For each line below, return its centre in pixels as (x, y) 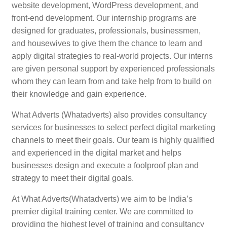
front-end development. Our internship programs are (104, 18)
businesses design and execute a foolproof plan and (105, 166)
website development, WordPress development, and (105, 6)
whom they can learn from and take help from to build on (111, 82)
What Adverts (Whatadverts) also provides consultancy (109, 115)
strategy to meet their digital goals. (72, 178)
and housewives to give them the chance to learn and (107, 44)
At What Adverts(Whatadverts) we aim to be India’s (102, 199)
